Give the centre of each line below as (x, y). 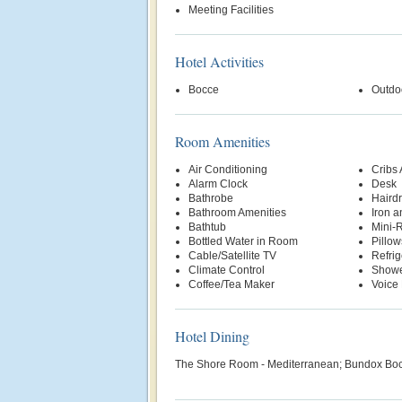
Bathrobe (211, 198)
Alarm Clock (218, 184)
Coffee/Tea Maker (232, 284)
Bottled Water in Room (243, 241)
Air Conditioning (228, 170)
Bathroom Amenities (237, 213)
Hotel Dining (212, 336)
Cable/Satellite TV (232, 256)
